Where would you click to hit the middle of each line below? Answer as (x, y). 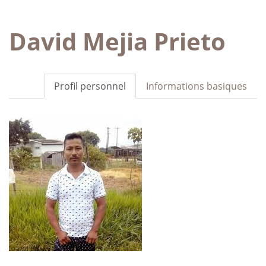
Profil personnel (90, 86)
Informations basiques (197, 86)
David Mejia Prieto (117, 41)
